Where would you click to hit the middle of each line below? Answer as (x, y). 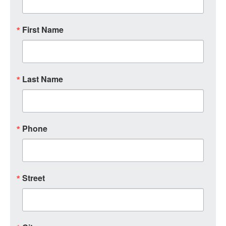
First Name (43, 30)
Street (34, 178)
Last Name (43, 79)
